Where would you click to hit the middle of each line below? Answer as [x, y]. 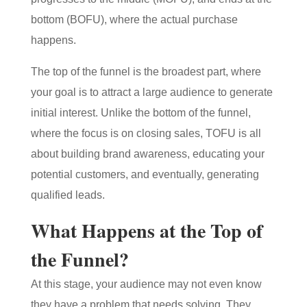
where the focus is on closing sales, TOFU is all [146, 133]
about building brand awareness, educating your [147, 154]
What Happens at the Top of [146, 231]
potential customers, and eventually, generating [145, 174]
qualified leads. [67, 195]
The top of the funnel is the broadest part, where [146, 72]
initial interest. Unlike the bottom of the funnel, [140, 113]
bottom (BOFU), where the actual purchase [134, 20]
